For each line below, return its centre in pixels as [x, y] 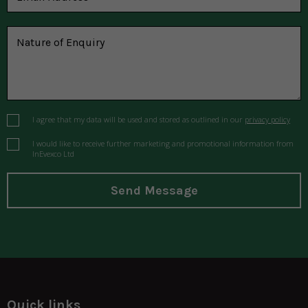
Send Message [154, 191]
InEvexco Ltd [53, 153]
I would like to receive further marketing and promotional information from [163, 143]
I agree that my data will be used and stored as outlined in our [139, 119]
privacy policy [267, 119]
